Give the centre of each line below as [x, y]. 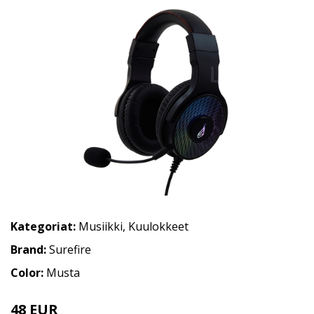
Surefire [70, 249]
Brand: [30, 249]
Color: [28, 272]
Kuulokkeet [158, 226]
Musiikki [101, 226]
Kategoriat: [43, 226]
